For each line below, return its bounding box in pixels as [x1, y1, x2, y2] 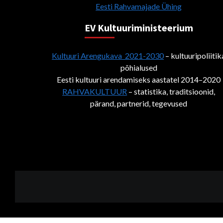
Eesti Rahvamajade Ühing [96, 1, 182, 11]
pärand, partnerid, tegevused [90, 98, 188, 108]
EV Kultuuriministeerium [84, 21, 193, 34]
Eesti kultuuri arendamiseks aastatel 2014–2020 [57, 74, 221, 84]
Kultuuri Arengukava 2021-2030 [52, 50, 164, 60]
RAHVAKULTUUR [62, 86, 127, 96]
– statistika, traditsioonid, [127, 86, 216, 96]
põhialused [120, 62, 157, 72]
